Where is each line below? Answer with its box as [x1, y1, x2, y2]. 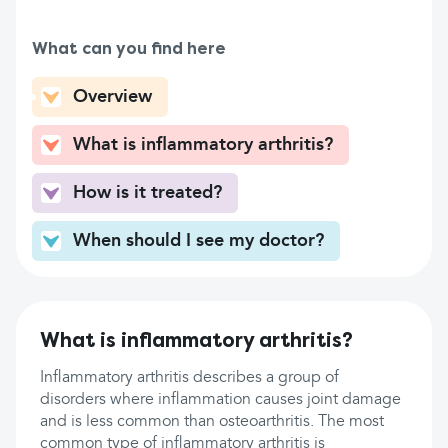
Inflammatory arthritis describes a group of [40, 370, 339, 386]
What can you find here [32, 40, 226, 58]
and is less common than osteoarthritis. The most [40, 414, 384, 430]
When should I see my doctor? [73, 232, 324, 250]
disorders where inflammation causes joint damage [40, 392, 401, 408]
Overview [73, 88, 152, 106]
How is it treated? [73, 184, 222, 202]
